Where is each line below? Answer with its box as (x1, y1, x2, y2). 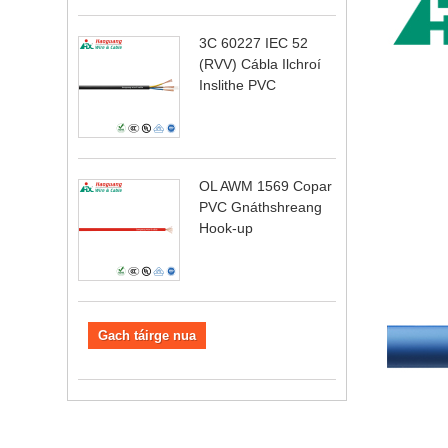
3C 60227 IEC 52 (199, 35, 309, 52)
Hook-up (199, 220, 254, 237)
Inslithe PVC (199, 77, 277, 94)
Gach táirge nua (98, 328, 197, 344)
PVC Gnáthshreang (199, 199, 323, 216)
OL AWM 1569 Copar (199, 178, 333, 195)
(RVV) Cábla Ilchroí (199, 56, 322, 73)
